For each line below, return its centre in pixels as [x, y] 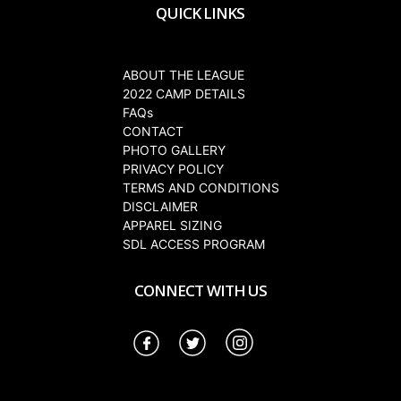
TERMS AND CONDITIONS [200, 188]
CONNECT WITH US [200, 291]
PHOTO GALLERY [174, 150]
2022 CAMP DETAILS [183, 94]
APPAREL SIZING [172, 226]
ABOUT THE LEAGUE [183, 75]
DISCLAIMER [160, 207]
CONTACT [153, 132]
